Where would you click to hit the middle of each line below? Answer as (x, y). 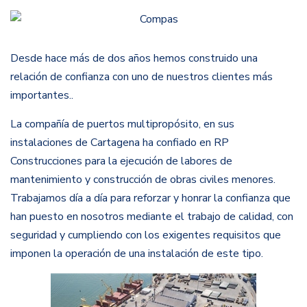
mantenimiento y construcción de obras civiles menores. (143, 180)
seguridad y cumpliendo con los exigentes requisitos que (146, 235)
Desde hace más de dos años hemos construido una (134, 59)
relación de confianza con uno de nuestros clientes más (142, 77)
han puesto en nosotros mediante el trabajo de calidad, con (152, 217)
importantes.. (42, 96)
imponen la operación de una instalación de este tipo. (137, 254)
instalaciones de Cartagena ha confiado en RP (120, 143)
